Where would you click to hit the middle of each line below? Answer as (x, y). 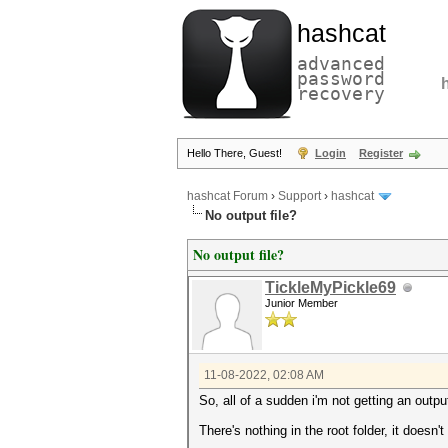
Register (381, 153)
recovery (341, 93)
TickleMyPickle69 (330, 287)
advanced (341, 63)
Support (299, 196)
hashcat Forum (227, 196)
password (341, 78)
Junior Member (301, 303)
